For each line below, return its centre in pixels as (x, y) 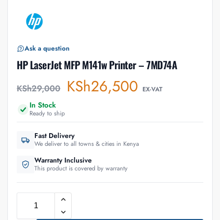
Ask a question (47, 48)
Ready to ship (47, 113)
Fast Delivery (55, 135)
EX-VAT (152, 89)
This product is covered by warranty (81, 168)
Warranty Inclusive (63, 160)
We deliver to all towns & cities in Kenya (87, 144)
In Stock (43, 105)
